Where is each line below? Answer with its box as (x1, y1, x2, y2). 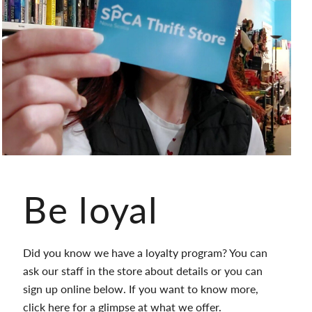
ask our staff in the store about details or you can (23, 263, 263, 279)
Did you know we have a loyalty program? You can (23, 244, 268, 260)
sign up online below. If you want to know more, (23, 281, 259, 297)
